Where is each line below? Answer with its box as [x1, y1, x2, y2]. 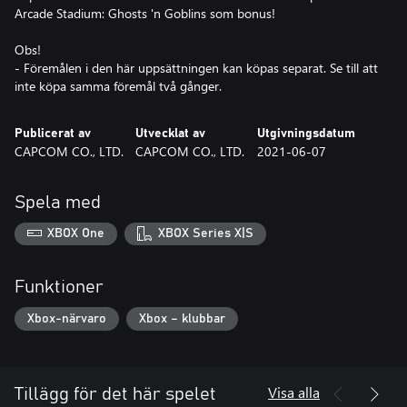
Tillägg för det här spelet [15, 384, 216, 403]
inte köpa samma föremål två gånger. [15, 76, 222, 94]
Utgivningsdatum [256, 126, 355, 140]
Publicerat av [15, 126, 91, 140]
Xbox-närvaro [27, 312, 106, 325]
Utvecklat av [135, 126, 206, 140]
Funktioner [15, 278, 104, 297]
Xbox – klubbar [139, 312, 225, 325]
